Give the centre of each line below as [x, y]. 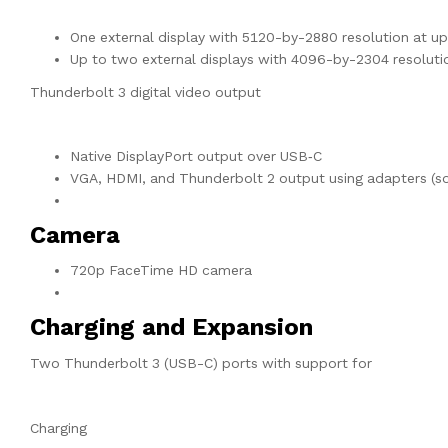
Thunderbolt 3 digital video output [145, 92]
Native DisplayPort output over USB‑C [196, 156]
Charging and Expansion [171, 327]
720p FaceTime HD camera [161, 270]
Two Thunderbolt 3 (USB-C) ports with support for [201, 363]
